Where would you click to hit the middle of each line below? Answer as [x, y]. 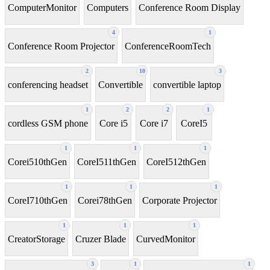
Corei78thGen [105, 200]
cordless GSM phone [48, 123]
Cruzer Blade [101, 239]
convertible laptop [187, 84]
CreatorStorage [36, 239]
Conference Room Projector [61, 46]
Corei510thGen [37, 162]
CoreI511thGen [107, 162]
